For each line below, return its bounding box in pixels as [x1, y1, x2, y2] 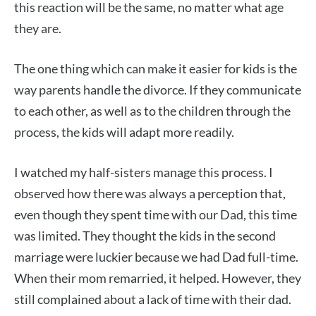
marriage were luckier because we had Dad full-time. [14, 249, 298, 265]
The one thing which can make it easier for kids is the [14, 61, 297, 77]
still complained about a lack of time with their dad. [14, 291, 291, 308]
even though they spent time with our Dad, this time [14, 207, 297, 223]
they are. [14, 20, 61, 37]
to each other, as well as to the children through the [14, 103, 291, 119]
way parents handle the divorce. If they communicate [14, 82, 301, 98]
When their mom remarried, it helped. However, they [14, 270, 301, 286]
